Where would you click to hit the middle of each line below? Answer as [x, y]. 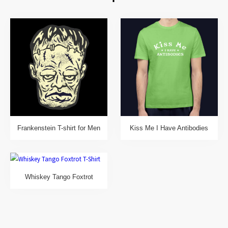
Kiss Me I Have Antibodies [169, 128]
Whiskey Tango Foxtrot [59, 177]
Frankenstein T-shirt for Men [59, 128]
